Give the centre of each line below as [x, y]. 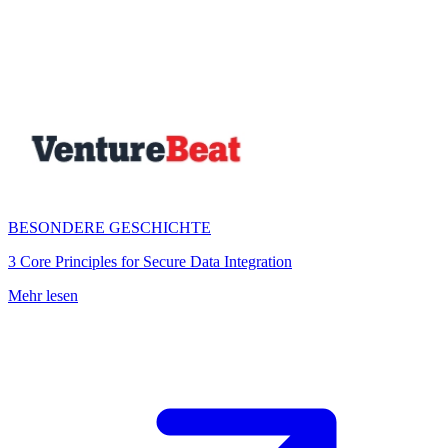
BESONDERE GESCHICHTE [109, 227]
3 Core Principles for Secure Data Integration [150, 261]
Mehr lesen [43, 295]
